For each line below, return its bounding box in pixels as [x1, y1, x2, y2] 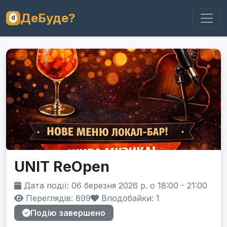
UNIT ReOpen [14, 158, 109, 175]
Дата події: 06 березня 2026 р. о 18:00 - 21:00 [21, 180, 207, 191]
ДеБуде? [20, 11, 75, 25]
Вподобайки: [99, 193, 156, 203]
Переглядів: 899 [23, 193, 91, 203]
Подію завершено [30, 208, 105, 218]
